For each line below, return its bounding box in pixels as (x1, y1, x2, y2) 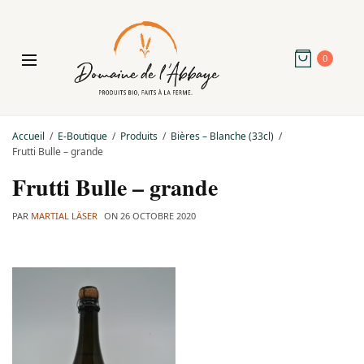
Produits (120, 128, 158, 143)
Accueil (12, 128, 45, 143)
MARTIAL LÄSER (31, 209, 97, 222)
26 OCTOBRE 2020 (120, 209, 196, 222)
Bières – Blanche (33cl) (171, 128, 274, 143)
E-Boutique (58, 128, 107, 143)
